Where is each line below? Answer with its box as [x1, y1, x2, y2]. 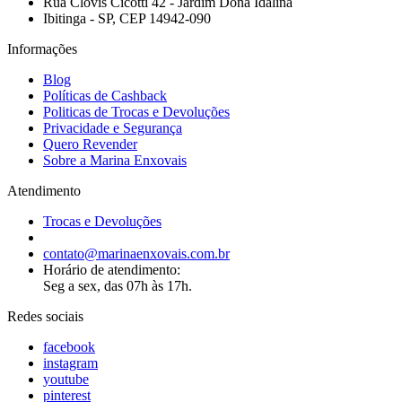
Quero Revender [43, 136, 137, 153]
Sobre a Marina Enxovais [43, 153, 187, 169]
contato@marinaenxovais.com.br [43, 246, 230, 262]
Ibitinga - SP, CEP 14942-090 [43, 11, 211, 27]
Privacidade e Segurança [43, 120, 182, 136]
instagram [43, 355, 98, 371]
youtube [43, 371, 89, 388]
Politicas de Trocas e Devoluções [43, 104, 230, 120]
